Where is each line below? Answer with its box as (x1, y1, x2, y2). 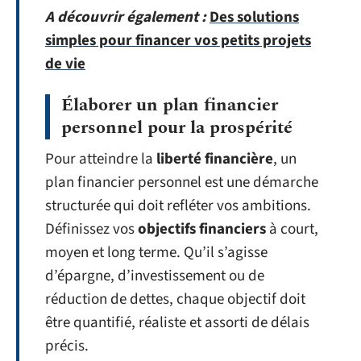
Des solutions (210, 6, 299, 28)
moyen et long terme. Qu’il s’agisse (45, 241, 268, 263)
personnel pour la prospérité (61, 114, 293, 141)
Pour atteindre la (45, 147, 156, 170)
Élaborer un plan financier (61, 91, 278, 118)
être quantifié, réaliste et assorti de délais (45, 311, 309, 334)
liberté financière (156, 147, 273, 170)
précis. (45, 334, 89, 357)
